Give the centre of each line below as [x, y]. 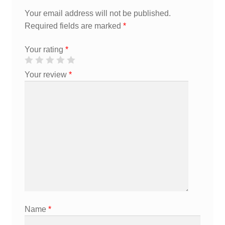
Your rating [45, 50]
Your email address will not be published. [97, 13]
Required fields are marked [74, 26]
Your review [46, 75]
